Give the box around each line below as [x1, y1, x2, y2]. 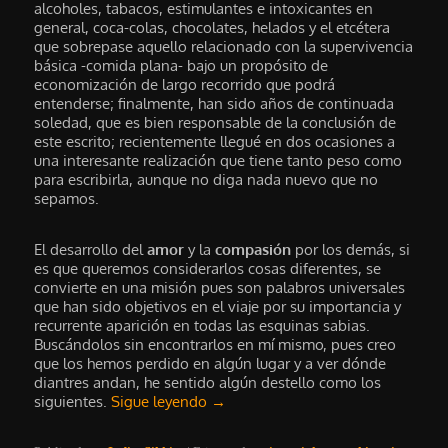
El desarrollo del [34, 240, 148, 260]
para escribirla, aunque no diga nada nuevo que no [34, 169, 379, 189]
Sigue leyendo [111, 392, 212, 412]
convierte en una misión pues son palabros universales [34, 278, 406, 298]
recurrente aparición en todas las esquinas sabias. [34, 316, 371, 336]
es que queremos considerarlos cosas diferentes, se [34, 259, 382, 279]
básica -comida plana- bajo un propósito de [34, 55, 329, 75]
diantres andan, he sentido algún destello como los [34, 373, 382, 393]
